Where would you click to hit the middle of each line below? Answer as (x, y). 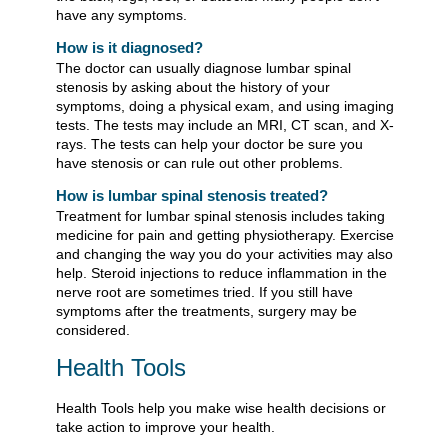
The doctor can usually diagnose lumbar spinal (203, 68)
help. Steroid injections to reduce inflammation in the (221, 273)
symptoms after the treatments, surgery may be (206, 311)
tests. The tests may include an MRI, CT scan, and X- (225, 125)
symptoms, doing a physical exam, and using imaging (225, 106)
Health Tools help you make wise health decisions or (221, 407)
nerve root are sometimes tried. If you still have (204, 292)
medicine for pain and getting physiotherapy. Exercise (225, 235)
